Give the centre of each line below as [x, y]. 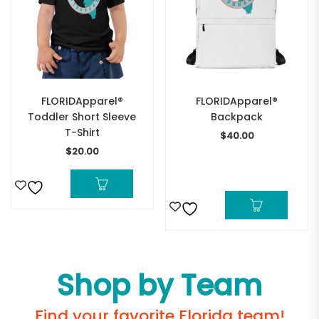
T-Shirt [82, 132]
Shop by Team [159, 285]
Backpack [237, 116]
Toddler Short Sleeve [82, 116]
